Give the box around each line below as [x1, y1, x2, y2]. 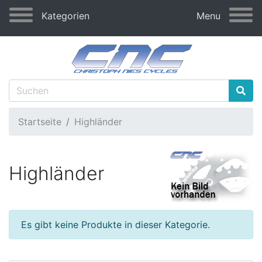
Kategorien [42, 10, 89, 22]
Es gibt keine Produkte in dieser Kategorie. [21, 219, 210, 231]
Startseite [18, 116, 61, 128]
